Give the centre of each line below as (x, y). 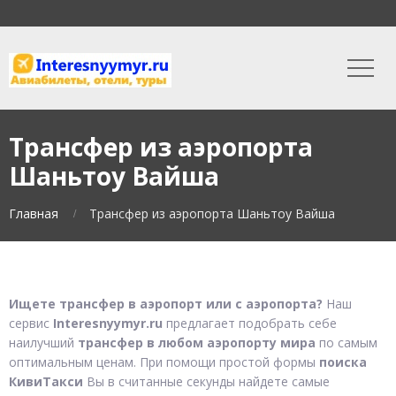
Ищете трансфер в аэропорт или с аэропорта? (166, 304)
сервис (31, 323)
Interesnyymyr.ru (108, 323)
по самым (346, 343)
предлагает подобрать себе (250, 323)
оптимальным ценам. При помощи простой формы (164, 362)
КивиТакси (46, 381)
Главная (34, 213)
